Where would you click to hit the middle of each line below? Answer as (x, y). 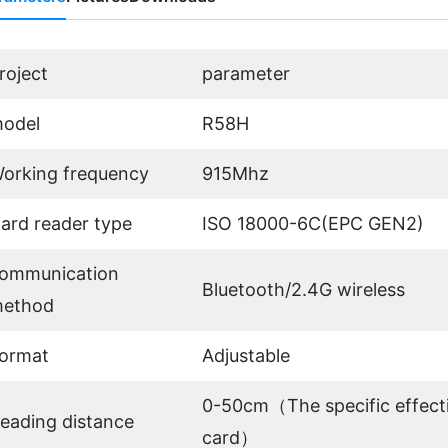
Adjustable (246, 356)
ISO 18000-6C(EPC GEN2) (313, 224)
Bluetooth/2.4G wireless (303, 290)
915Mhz (235, 174)
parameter (246, 74)
